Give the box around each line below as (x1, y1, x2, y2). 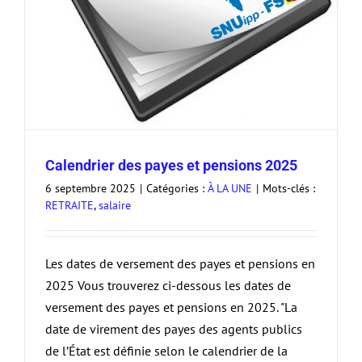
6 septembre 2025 (45, 181, 136, 196)
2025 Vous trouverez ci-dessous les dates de (45, 277, 291, 294)
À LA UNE (208, 181, 252, 196)
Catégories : (146, 181, 208, 196)
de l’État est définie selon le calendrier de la (45, 343, 288, 360)
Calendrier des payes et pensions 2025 (45, 157, 297, 175)
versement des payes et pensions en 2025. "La (45, 299, 297, 316)
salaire (99, 198, 131, 213)
